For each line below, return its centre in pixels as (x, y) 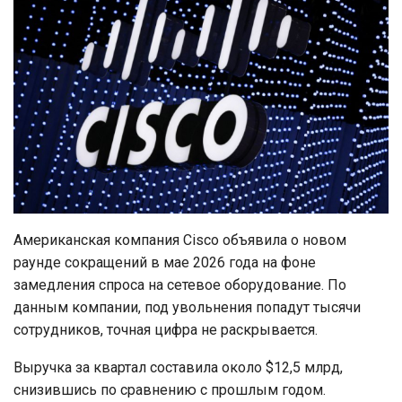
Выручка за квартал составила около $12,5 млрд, (178, 367)
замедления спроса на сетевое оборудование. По (180, 284)
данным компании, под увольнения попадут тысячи (187, 307)
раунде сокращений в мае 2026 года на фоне (165, 262)
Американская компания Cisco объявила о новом (180, 240)
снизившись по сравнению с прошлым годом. (170, 389)
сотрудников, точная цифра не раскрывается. (166, 329)
